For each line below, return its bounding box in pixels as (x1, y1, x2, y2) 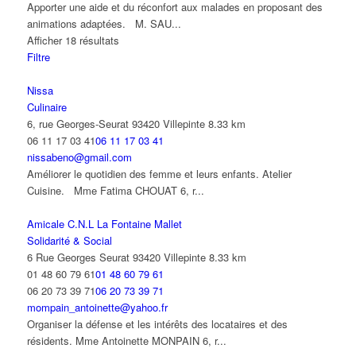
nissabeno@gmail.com (26, 149, 132, 165)
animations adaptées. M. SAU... (26, 16, 181, 32)
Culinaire (26, 99, 67, 115)
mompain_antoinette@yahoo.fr (26, 300, 168, 315)
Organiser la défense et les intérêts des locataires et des (26, 316, 288, 332)
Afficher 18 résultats (26, 33, 119, 48)
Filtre (26, 49, 50, 65)
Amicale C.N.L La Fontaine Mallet (26, 216, 182, 232)
